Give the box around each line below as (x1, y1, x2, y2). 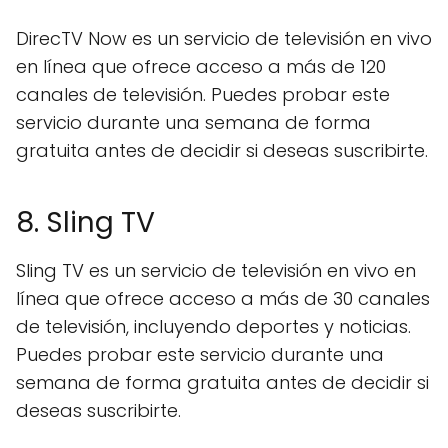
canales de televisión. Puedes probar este (16, 82, 390, 107)
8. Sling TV (16, 203, 155, 242)
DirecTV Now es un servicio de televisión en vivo (16, 26, 432, 51)
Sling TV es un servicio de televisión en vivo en (16, 258, 416, 283)
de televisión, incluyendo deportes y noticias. (16, 314, 411, 339)
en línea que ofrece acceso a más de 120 (16, 54, 386, 79)
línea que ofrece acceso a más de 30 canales (16, 286, 430, 311)
